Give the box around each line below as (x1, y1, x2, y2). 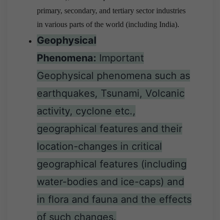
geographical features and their (37, 123, 182, 135)
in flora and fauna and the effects (37, 193, 192, 206)
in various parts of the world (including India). (37, 20, 179, 29)
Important (96, 52, 144, 64)
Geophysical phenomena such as (37, 70, 190, 82)
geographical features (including (37, 158, 187, 170)
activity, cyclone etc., (37, 105, 136, 117)
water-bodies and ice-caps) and (37, 176, 184, 188)
